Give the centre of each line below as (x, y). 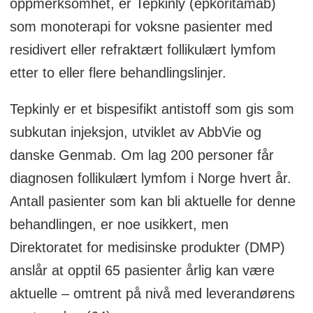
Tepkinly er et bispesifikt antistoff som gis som (152, 109)
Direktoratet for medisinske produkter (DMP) (147, 248)
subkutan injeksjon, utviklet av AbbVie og (135, 132)
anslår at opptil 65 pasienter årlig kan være (142, 271)
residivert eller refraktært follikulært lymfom (143, 49)
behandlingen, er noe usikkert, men (119, 225)
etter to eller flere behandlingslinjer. (118, 72)
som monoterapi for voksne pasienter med (141, 26)
